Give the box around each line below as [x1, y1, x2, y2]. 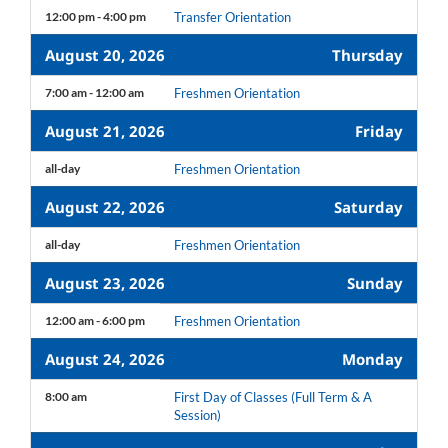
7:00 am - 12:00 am [45, 85, 144, 101]
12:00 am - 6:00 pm [45, 313, 145, 329]
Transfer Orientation [174, 9, 291, 26]
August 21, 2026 [45, 121, 165, 142]
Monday [342, 349, 403, 370]
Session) [174, 407, 221, 424]
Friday [355, 121, 403, 142]
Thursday [332, 45, 403, 66]
